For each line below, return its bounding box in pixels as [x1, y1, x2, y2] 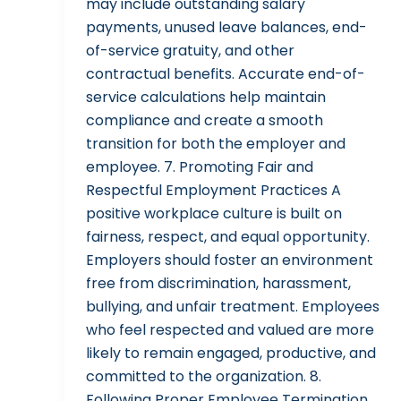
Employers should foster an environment [86, 250, 373, 271]
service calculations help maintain [86, 87, 326, 108]
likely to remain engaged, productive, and [86, 343, 376, 364]
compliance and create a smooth [86, 110, 323, 132]
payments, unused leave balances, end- [86, 17, 367, 38]
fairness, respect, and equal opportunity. [86, 226, 370, 248]
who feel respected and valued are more [86, 320, 374, 341]
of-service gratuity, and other [86, 40, 294, 62]
